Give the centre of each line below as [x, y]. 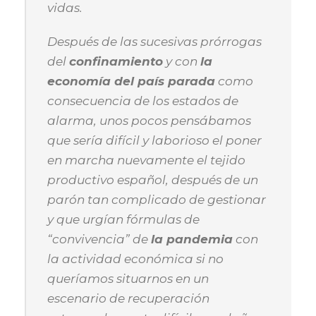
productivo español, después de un [153, 180]
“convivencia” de [99, 239]
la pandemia [192, 239]
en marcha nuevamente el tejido [146, 160]
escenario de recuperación [128, 298]
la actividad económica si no [135, 259]
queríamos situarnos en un [128, 279]
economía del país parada [131, 81]
